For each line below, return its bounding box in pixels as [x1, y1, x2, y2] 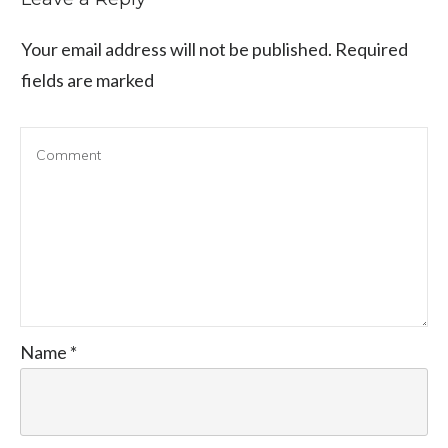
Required [332, 37, 408, 60]
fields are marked [21, 68, 154, 91]
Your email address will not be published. [21, 37, 332, 60]
